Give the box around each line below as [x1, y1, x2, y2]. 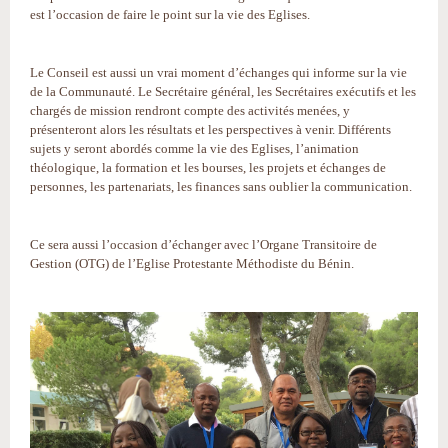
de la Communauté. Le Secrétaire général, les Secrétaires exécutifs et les [30, 84, 416, 99]
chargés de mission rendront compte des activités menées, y [30, 103, 350, 118]
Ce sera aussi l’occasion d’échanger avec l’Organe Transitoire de [30, 237, 377, 252]
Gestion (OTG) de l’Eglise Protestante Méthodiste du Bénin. [30, 256, 354, 271]
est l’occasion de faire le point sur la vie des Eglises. [30, 7, 310, 22]
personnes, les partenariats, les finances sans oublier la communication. [30, 179, 412, 194]
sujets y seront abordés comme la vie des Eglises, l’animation [30, 141, 359, 156]
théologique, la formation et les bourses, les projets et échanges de [30, 160, 386, 175]
